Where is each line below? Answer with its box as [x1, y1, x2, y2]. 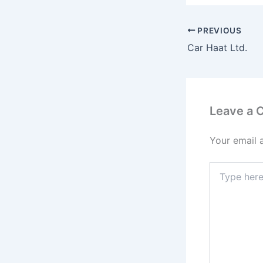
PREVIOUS [195, 25, 242, 35]
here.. [209, 173, 231, 184]
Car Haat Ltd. [187, 41, 247, 53]
